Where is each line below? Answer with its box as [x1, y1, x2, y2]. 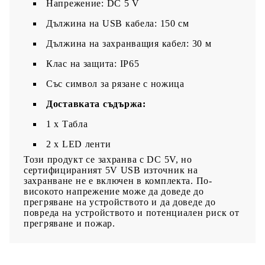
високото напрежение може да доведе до [24, 186, 204, 196]
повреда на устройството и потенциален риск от [24, 207, 240, 218]
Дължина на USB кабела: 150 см [46, 18, 189, 28]
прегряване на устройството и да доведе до [24, 196, 216, 207]
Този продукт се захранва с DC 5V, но [24, 154, 192, 164]
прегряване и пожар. [24, 218, 115, 228]
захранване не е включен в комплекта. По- [24, 175, 212, 186]
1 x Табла [46, 118, 88, 129]
